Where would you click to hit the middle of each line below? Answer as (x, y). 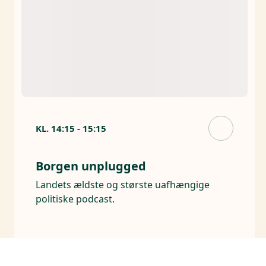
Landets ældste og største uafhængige (123, 185)
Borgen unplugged (91, 166)
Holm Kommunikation (143, 246)
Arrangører (62, 246)
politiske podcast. (75, 199)
